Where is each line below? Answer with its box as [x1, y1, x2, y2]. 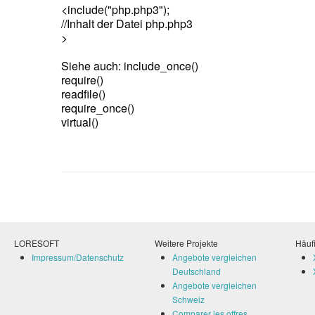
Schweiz [172, 293, 205, 305]
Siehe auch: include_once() [61, 58, 198, 74]
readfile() [61, 86, 105, 102]
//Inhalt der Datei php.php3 [61, 15, 193, 32]
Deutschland [172, 265, 221, 277]
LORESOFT [14, 237, 59, 249]
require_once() [61, 100, 134, 116]
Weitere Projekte [155, 237, 218, 249]
